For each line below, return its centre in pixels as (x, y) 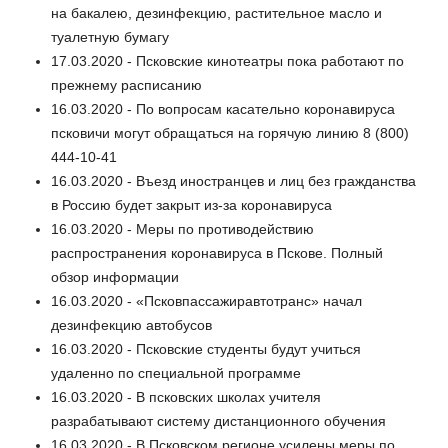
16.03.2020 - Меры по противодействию (182, 228)
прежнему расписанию (126, 84)
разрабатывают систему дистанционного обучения (218, 420)
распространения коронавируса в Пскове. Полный (217, 252)
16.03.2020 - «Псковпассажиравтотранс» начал (206, 300)
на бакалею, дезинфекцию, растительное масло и (216, 12)
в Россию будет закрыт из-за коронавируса (191, 204)
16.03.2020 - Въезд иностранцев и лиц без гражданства (233, 180)
